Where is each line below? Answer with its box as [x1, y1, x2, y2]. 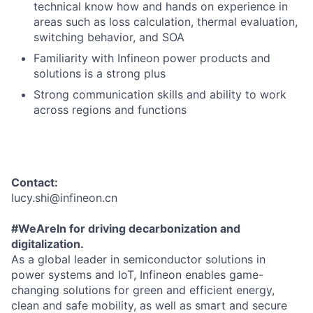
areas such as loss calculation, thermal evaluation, [34, 14, 298, 29]
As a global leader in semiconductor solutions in [11, 252, 265, 266]
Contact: [11, 175, 58, 189]
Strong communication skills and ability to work [34, 87, 286, 101]
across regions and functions [34, 102, 187, 117]
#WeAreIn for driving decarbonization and [11, 221, 240, 235]
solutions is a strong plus [34, 66, 166, 80]
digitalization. [11, 236, 84, 251]
